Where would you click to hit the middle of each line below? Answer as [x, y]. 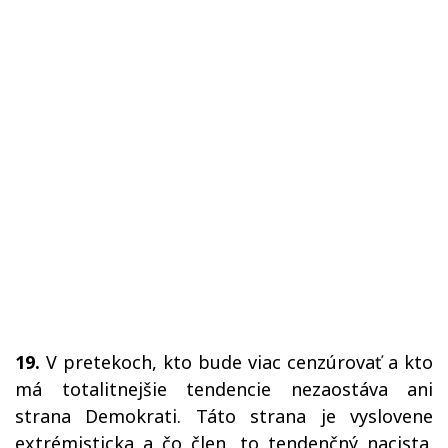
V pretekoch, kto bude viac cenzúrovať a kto [236, 361]
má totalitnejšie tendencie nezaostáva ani [224, 388]
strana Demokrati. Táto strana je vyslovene [224, 415]
